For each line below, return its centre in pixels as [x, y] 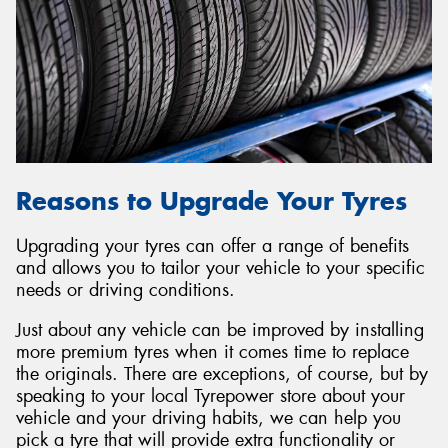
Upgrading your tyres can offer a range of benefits [212, 246]
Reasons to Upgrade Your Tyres [211, 201]
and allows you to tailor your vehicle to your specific [220, 268]
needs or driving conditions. [125, 290]
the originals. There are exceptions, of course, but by [222, 373]
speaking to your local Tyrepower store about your [210, 395]
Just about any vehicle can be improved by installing [220, 329]
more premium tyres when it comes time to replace [212, 351]
